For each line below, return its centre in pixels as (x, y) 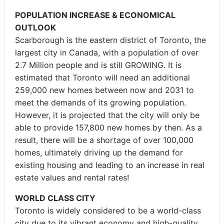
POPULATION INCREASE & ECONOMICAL (95, 15)
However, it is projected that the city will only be (107, 115)
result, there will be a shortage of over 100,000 (104, 140)
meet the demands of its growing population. (100, 102)
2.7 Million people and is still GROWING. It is (98, 65)
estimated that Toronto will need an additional (102, 77)
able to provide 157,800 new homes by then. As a (108, 127)
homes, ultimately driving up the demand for (99, 152)
